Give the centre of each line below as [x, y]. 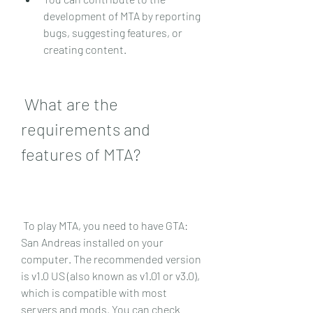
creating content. [85, 49]
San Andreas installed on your [92, 242]
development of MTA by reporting [122, 15]
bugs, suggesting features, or [113, 32]
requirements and [86, 129]
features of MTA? [81, 154]
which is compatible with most [94, 292]
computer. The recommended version [111, 259]
